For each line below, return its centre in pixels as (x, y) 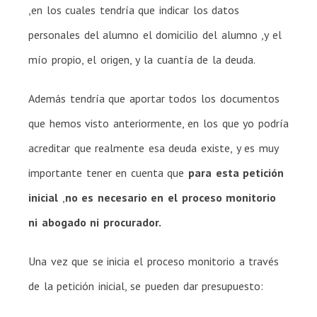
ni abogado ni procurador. (95, 222)
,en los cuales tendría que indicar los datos (134, 10)
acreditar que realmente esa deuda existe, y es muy (153, 148)
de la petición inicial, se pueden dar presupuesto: (146, 286)
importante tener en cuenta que (109, 172)
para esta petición (236, 172)
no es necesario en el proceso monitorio (171, 197)
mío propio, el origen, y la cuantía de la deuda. (142, 59)
